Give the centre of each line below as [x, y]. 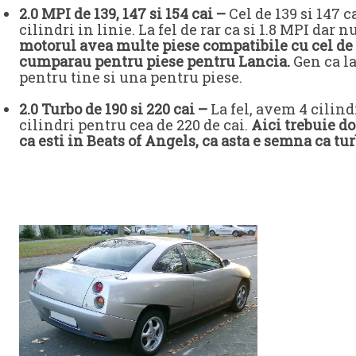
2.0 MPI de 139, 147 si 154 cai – [122, 13]
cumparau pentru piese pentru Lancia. [155, 61]
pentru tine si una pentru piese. [131, 77]
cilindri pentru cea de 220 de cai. [135, 124]
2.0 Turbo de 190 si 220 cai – [113, 108]
